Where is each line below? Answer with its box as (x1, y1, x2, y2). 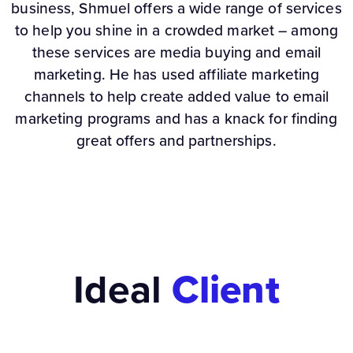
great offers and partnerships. (76, 129, 277, 153)
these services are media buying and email (32, 41, 321, 65)
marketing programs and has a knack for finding (15, 107, 338, 131)
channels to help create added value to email (24, 85, 329, 109)
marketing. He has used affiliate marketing (33, 63, 320, 87)
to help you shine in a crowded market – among (15, 19, 338, 43)
